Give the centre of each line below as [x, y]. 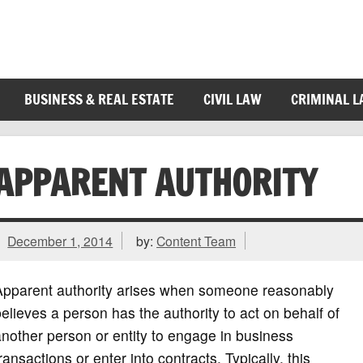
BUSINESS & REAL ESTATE [99, 100]
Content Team [196, 241]
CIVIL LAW [232, 100]
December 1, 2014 [60, 241]
